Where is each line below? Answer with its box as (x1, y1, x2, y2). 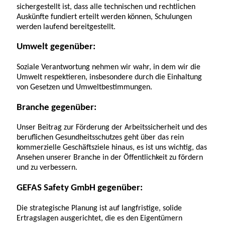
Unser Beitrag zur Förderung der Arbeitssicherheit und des (17, 124, 207, 132)
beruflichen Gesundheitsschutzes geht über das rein (17, 134, 184, 142)
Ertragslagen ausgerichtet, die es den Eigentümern (17, 214, 182, 222)
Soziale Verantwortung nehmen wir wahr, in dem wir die (17, 63, 200, 72)
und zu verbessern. (17, 164, 77, 172)
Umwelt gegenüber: (17, 42, 95, 52)
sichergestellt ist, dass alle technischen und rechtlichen (17, 3, 195, 11)
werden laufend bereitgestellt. (17, 23, 116, 31)
